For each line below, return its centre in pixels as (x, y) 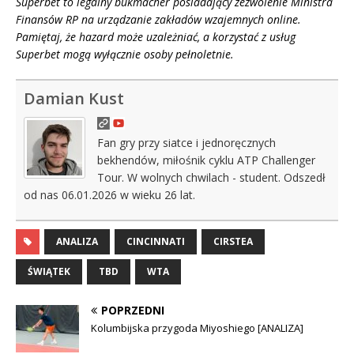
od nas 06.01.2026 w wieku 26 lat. (109, 195)
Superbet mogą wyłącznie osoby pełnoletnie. (125, 55)
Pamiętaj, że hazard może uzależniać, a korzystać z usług (156, 37)
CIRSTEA (233, 242)
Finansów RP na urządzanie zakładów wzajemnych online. (158, 20)
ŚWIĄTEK (49, 272)
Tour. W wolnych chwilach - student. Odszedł (211, 178)
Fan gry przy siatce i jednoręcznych (186, 143)
